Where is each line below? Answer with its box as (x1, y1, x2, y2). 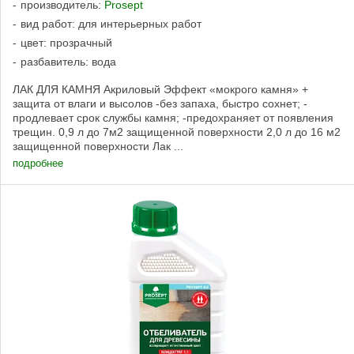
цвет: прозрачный (21, 36, 112, 49)
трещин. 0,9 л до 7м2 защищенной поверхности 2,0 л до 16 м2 (13, 125, 341, 138)
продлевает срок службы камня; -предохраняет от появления (13, 111, 333, 124)
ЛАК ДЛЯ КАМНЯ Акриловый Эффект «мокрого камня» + (13, 82, 308, 96)
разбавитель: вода (21, 55, 116, 68)
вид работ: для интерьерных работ (21, 17, 201, 30)
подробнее (13, 156, 63, 169)
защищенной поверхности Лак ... (13, 139, 183, 153)
